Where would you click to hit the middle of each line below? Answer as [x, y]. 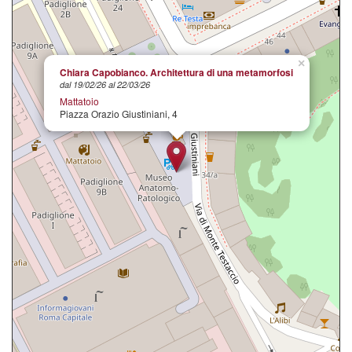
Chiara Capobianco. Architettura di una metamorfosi [176, 72]
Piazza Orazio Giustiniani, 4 [119, 113]
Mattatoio [79, 101]
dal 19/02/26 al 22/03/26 [105, 85]
